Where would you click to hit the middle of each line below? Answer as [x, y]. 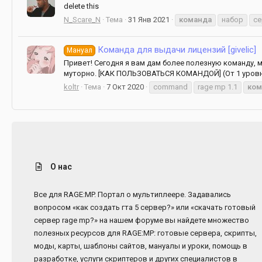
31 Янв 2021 [149, 19]
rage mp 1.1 [218, 87]
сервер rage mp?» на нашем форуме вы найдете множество [141, 220]
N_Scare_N [82, 19]
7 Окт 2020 [125, 87]
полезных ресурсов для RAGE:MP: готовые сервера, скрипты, [145, 233]
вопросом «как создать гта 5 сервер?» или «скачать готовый [144, 207]
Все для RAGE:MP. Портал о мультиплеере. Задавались [132, 194]
